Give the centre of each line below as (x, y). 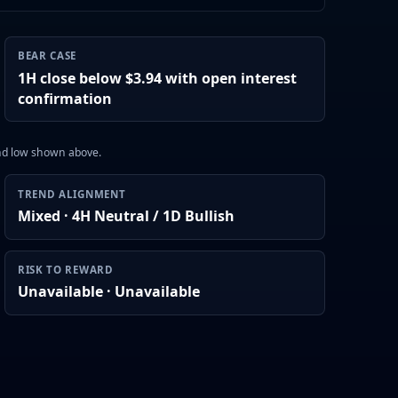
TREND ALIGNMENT (72, 194)
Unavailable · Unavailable (108, 292)
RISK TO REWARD (65, 270)
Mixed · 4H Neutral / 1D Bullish (126, 215)
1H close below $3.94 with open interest (157, 78)
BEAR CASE (47, 56)
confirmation (64, 98)
